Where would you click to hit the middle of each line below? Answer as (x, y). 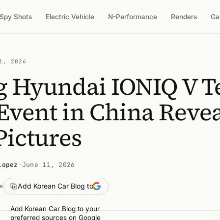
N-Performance (133, 17)
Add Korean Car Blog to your (55, 209)
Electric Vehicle (70, 17)
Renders (184, 17)
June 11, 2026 (48, 165)
